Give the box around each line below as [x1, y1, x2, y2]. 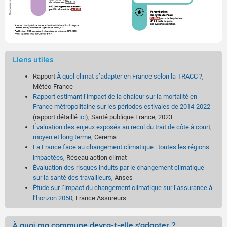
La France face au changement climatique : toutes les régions [33, 143, 209, 152]
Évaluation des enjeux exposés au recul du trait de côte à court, [33, 123, 212, 131]
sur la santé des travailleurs [33, 174, 111, 182]
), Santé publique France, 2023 [86, 113, 172, 121]
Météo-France [33, 83, 73, 91]
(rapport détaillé [33, 113, 79, 121]
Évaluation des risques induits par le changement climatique [33, 164, 204, 172]
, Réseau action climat [63, 154, 127, 162]
